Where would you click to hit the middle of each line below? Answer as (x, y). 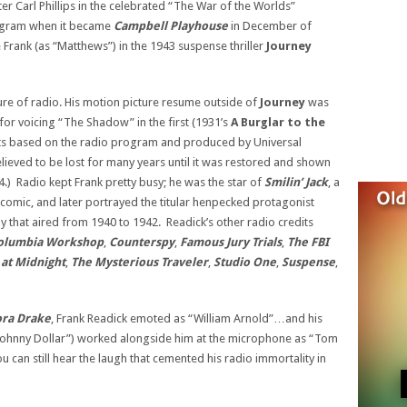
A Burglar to (266, 122)
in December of (271, 26)
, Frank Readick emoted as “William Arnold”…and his (187, 318)
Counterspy (142, 242)
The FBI (308, 242)
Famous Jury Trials (231, 242)
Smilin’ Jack (296, 182)
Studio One (245, 262)
